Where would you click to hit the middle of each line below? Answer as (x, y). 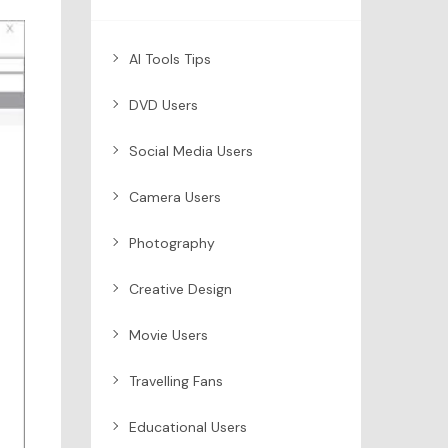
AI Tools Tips (170, 58)
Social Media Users (191, 150)
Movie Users (168, 334)
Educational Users (188, 426)
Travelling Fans (176, 380)
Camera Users (175, 196)
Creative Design (180, 288)
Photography (172, 242)
